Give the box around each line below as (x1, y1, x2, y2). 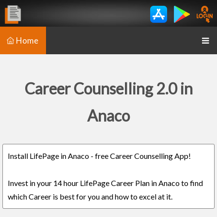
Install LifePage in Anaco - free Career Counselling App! (8, 151, 191, 160)
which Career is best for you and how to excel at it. (8, 192, 172, 201)
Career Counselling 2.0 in (24, 79, 193, 98)
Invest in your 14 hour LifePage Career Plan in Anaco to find (8, 178, 203, 187)
